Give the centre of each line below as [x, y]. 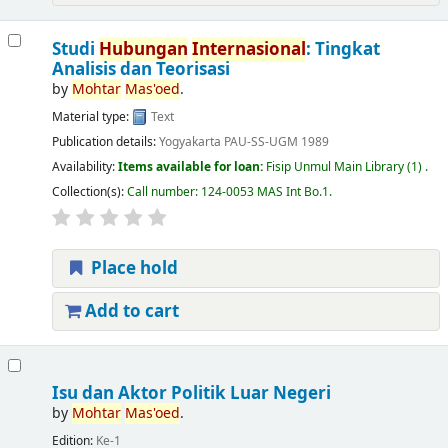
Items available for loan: [191, 166]
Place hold [132, 269]
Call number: [163, 191]
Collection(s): [89, 191]
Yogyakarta [189, 141]
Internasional [248, 50]
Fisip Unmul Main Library [334, 166]
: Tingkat [342, 50]
